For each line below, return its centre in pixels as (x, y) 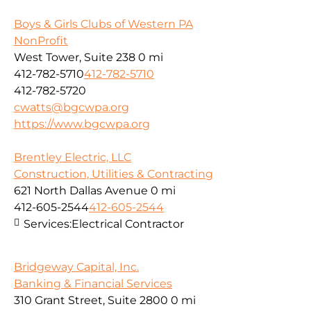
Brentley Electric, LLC (73, 157)
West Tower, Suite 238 (75, 57)
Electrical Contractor (128, 224)
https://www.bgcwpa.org (82, 124)
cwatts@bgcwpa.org (72, 107)
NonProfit (41, 40)
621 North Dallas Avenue (81, 190)
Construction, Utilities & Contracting (114, 174)
